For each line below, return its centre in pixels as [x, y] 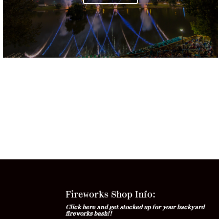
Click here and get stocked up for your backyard [135, 208]
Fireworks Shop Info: [111, 195]
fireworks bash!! [89, 214]
